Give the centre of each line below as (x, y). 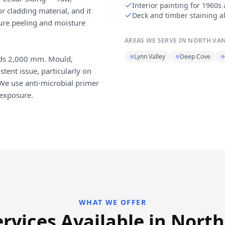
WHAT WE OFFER (113, 202)
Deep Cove (195, 57)
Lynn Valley (150, 57)
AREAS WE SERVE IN (156, 40)
